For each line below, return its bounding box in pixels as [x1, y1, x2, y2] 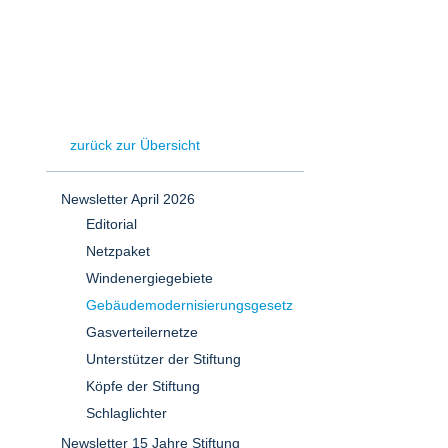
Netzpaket [86, 243, 150, 259]
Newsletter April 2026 [61, 191, 195, 207]
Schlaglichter [86, 405, 167, 421]
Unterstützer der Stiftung [86, 351, 241, 367]
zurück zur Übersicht [70, 137, 200, 153]
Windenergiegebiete [86, 270, 213, 286]
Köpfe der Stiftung [86, 378, 200, 394]
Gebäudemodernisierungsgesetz [86, 297, 293, 313]
